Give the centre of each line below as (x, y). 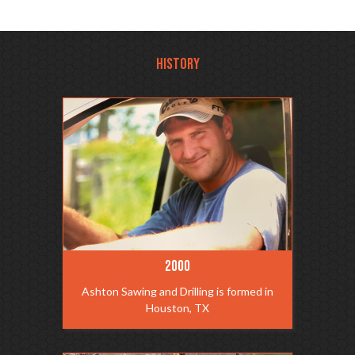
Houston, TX (177, 308)
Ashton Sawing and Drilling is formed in (177, 292)
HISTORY (177, 64)
